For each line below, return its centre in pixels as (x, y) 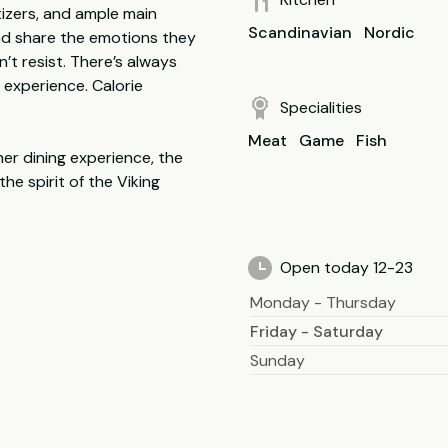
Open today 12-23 (346, 267)
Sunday (277, 360)
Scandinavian (300, 32)
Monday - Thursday (323, 302)
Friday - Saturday (316, 331)
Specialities (321, 107)
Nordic (389, 32)
